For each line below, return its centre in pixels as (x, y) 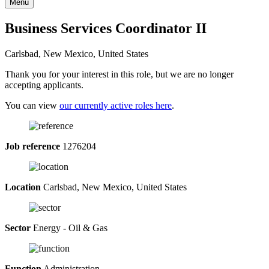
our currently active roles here (116, 105)
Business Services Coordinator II (106, 28)
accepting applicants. (44, 85)
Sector (18, 228)
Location (23, 187)
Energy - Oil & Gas (69, 228)
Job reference (32, 146)
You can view (32, 105)
